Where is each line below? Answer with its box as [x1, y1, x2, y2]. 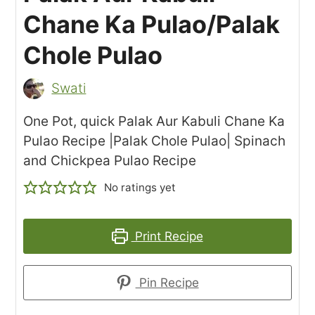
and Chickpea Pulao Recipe [23, 152, 197, 169]
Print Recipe [131, 228, 203, 243]
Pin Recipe [135, 274, 199, 290]
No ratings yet [103, 180, 176, 194]
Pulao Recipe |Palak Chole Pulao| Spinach [23, 132, 286, 149]
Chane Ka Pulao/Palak [23, 9, 281, 39]
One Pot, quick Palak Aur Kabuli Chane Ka [23, 112, 285, 129]
